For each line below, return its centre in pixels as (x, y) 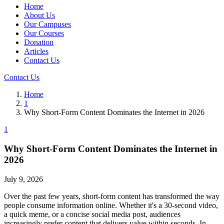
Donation (39, 42)
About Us (39, 15)
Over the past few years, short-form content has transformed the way (112, 196)
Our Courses (44, 33)
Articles (36, 51)
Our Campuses (47, 24)
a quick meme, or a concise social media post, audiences (92, 214)
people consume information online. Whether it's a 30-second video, (111, 205)
